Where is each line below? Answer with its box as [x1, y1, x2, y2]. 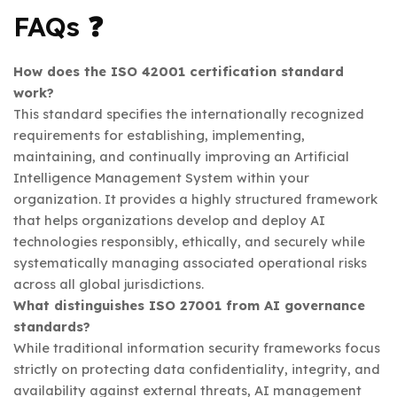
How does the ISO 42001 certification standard [13, 63, 344, 81]
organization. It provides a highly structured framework [13, 191, 378, 208]
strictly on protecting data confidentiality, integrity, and [13, 361, 380, 378]
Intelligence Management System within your [13, 169, 309, 187]
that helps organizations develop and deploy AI [13, 212, 325, 230]
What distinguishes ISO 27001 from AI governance [13, 297, 365, 315]
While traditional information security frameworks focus [13, 339, 380, 357]
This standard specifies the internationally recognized [13, 105, 364, 123]
